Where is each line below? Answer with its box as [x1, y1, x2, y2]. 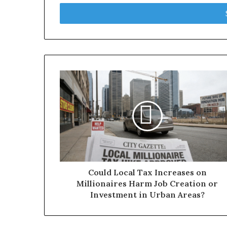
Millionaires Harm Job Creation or [77, 178, 218, 188]
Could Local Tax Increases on [88, 167, 207, 177]
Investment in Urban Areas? [90, 190, 205, 200]
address [59, 10, 84, 18]
